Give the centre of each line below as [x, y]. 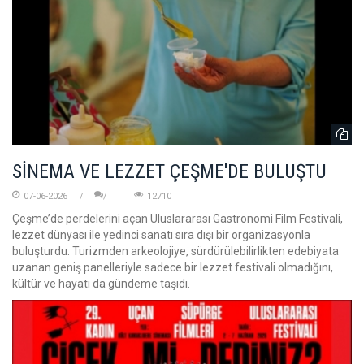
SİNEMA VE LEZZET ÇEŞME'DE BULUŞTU [169, 172]
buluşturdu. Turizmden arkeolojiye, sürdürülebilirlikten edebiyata [175, 251]
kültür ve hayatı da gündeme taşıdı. [101, 284]
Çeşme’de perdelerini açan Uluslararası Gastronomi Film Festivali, [178, 219]
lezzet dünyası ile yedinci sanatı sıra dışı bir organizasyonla [161, 235]
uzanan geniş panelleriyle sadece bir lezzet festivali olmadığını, [173, 268]
